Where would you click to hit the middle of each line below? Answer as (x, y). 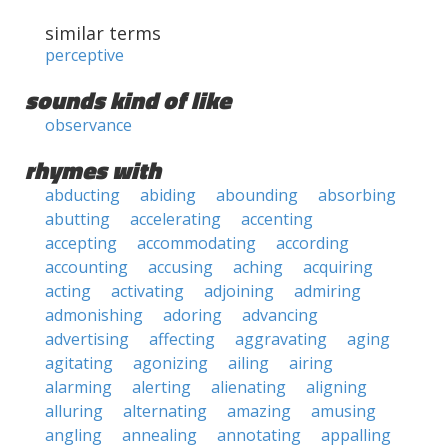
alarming (78, 387)
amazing (259, 411)
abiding (168, 195)
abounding (257, 195)
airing (311, 363)
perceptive (84, 55)
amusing (343, 411)
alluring (74, 411)
